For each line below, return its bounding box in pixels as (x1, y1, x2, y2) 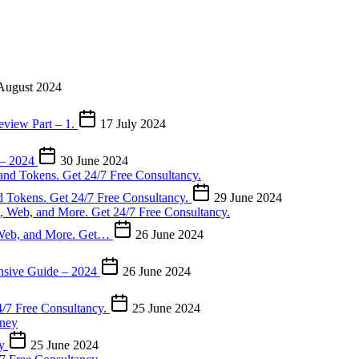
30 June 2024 (57, 154, 128, 168)
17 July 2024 (97, 117, 166, 131)
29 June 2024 (211, 191, 282, 205)
